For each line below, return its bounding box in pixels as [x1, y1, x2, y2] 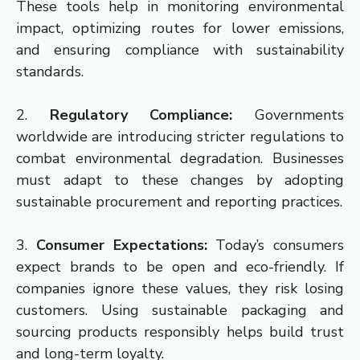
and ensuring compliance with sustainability [16, 40, 344, 60]
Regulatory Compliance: [49, 105, 233, 125]
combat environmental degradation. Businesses [16, 149, 344, 169]
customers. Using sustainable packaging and [16, 301, 344, 321]
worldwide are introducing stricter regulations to [16, 127, 344, 147]
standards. [16, 62, 84, 82]
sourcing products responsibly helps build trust [16, 322, 344, 342]
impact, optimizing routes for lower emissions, [16, 18, 344, 39]
